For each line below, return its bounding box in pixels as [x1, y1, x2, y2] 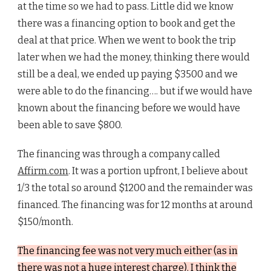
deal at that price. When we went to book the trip [18, 34, 236, 47]
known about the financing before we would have [18, 102, 240, 114]
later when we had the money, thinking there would [18, 51, 250, 64]
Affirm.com [18, 165, 68, 177]
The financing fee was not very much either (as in [18, 245, 238, 257]
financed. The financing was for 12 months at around [18, 199, 253, 211]
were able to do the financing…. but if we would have [18, 85, 252, 97]
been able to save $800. [18, 119, 122, 131]
